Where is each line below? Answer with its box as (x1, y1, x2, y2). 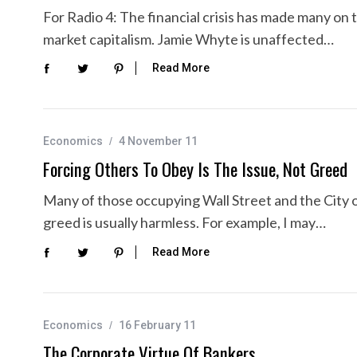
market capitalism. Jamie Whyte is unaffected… (43, 30, 334, 48)
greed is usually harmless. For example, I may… (43, 214, 326, 232)
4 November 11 (119, 135, 198, 148)
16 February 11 (119, 318, 196, 331)
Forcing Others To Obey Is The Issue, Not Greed (43, 155, 347, 183)
